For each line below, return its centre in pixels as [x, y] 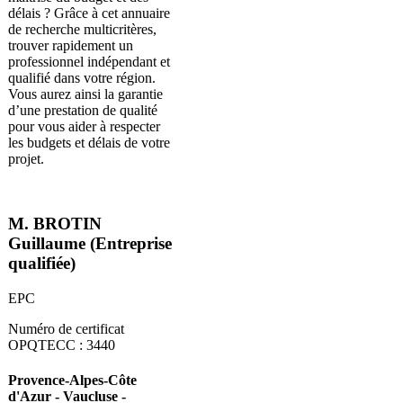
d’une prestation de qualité [83, 110]
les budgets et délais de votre [89, 142]
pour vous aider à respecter [84, 126]
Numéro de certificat [66, 329]
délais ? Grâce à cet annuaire [89, 13]
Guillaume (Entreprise [90, 244]
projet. [26, 158]
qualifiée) [42, 264]
